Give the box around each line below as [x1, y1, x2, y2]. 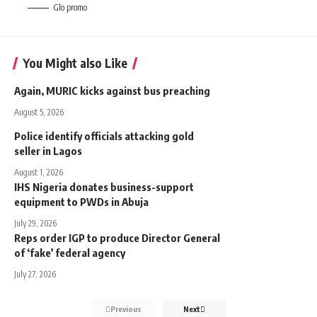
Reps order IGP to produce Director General [14, 231, 220, 244]
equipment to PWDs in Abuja [14, 195, 151, 208]
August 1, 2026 [14, 166, 63, 178]
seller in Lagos [14, 144, 82, 157]
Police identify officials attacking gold [14, 129, 194, 142]
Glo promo [54, 1, 87, 13]
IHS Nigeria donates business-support [14, 180, 194, 193]
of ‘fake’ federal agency [14, 246, 129, 259]
